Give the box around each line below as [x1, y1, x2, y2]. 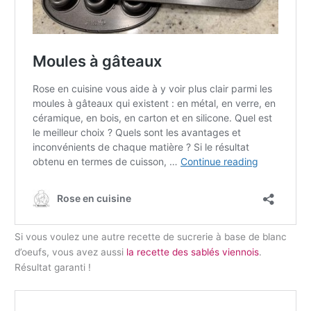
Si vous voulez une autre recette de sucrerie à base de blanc [15, 231, 287, 243]
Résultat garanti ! [15, 262, 92, 274]
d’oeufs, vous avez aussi [15, 246, 127, 258]
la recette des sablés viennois [126, 246, 260, 258]
